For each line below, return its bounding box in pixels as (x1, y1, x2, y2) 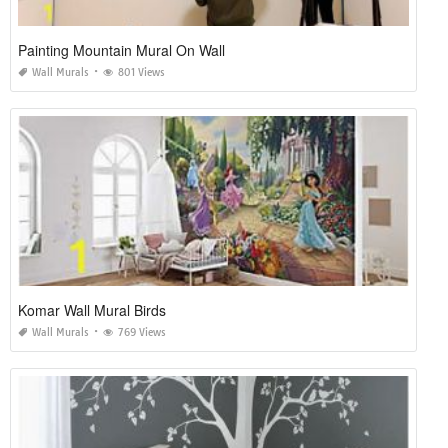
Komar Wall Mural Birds (18, 300, 166, 321)
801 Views (118, 66, 165, 80)
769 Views (118, 326, 166, 340)
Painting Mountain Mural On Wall (18, 40, 225, 61)
